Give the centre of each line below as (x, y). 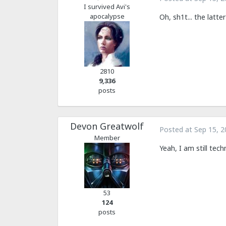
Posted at (177, 130)
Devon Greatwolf (107, 126)
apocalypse (107, 16)
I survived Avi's (107, 7)
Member (107, 138)
